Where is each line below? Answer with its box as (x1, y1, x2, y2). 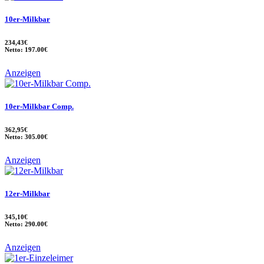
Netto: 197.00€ (5, 45, 48, 53)
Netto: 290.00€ (5, 220, 48, 228)
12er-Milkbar (5, 189, 50, 199)
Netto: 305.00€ (5, 133, 48, 140)
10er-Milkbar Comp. (5, 102, 74, 111)
